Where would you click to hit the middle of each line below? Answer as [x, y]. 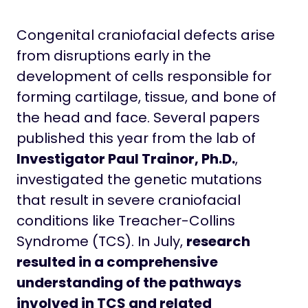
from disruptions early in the [114, 56]
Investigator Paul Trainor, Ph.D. [126, 159]
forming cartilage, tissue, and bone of [146, 97]
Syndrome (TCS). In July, [101, 242]
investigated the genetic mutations [139, 180]
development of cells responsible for [144, 77]
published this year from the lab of [136, 139]
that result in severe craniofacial [129, 200]
